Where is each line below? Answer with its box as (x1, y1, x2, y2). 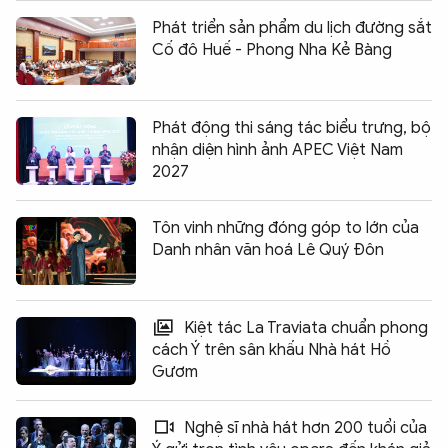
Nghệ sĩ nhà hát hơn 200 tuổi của (180, 418, 427, 439)
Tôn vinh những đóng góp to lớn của (152, 218, 419, 239)
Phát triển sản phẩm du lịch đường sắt (152, 18, 432, 39)
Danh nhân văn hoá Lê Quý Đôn (152, 240, 384, 261)
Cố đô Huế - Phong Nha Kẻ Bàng (152, 40, 392, 61)
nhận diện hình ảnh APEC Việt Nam (152, 140, 403, 161)
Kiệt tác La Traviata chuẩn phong (180, 318, 428, 339)
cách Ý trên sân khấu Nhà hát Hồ (152, 340, 391, 361)
